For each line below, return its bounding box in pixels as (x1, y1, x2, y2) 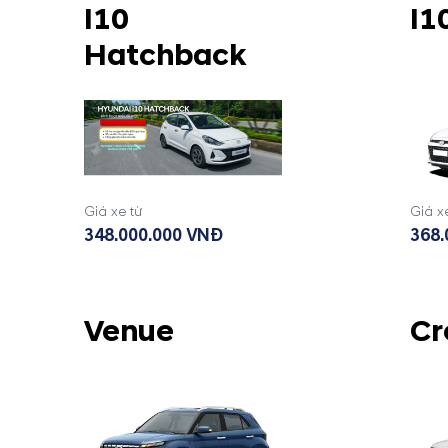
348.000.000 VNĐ (84, 223, 223, 247)
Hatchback (84, 36, 246, 74)
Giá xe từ (84, 202, 142, 220)
